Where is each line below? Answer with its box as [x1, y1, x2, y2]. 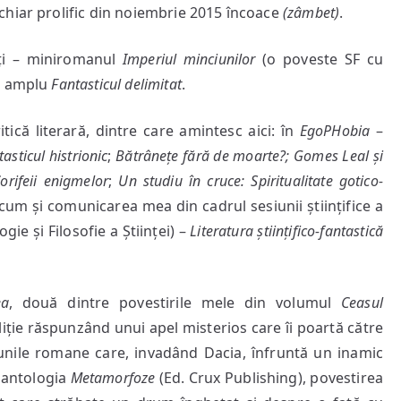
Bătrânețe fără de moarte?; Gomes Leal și [115, 146, 383, 166]
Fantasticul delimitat [51, 74, 182, 94]
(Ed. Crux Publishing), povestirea [155, 368, 383, 388]
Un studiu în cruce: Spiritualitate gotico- [118, 171, 383, 191]
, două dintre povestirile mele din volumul [9, 293, 342, 312]
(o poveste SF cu [255, 49, 383, 69]
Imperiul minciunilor [122, 49, 256, 69]
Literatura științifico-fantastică [190, 221, 383, 241]
